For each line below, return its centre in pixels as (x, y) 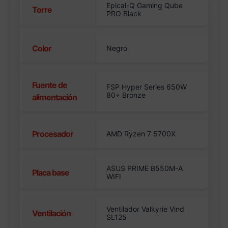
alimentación (55, 97)
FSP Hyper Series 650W (147, 87)
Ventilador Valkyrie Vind (146, 209)
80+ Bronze (126, 95)
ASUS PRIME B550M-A (145, 168)
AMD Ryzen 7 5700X (141, 134)
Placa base (51, 173)
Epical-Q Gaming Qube (145, 6)
